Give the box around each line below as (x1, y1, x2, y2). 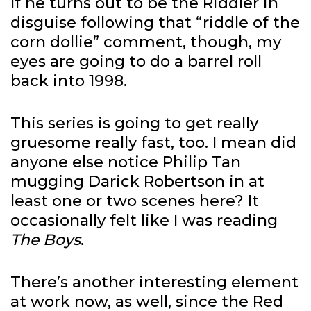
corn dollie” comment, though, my (10, 33, 281, 52)
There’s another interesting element (10, 273, 299, 292)
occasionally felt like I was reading (10, 211, 278, 230)
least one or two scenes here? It (10, 192, 259, 211)
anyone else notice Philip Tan (10, 153, 241, 172)
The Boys (10, 230, 81, 250)
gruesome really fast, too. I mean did (10, 133, 296, 153)
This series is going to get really (10, 114, 258, 133)
